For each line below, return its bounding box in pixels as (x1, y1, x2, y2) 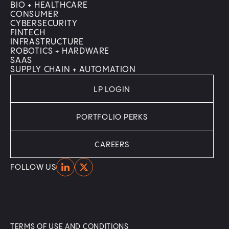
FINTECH (10, 29, 45, 38)
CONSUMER (10, 10, 59, 19)
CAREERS (95, 141, 129, 149)
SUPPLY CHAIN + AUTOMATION (10, 65, 136, 75)
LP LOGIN (94, 86, 130, 94)
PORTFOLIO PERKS (76, 113, 148, 122)
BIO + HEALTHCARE (10, 1, 88, 10)
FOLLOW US (10, 163, 56, 171)
